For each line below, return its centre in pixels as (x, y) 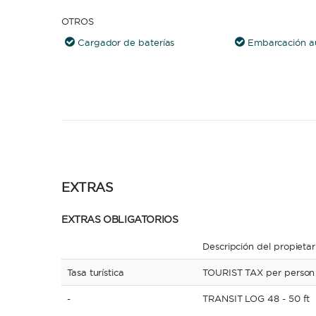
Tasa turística (96, 272)
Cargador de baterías (126, 42)
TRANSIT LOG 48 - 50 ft (256, 298)
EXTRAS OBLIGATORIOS (120, 219)
